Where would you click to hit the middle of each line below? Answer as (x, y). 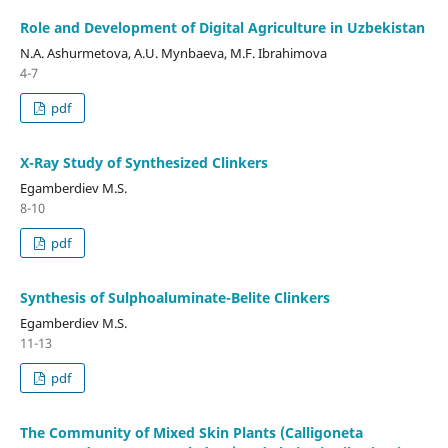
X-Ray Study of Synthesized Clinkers (143, 162)
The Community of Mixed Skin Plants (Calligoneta (191, 432)
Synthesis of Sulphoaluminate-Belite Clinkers (174, 297)
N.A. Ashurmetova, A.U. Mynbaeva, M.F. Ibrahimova (173, 52)
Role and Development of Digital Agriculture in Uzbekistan (222, 27)
